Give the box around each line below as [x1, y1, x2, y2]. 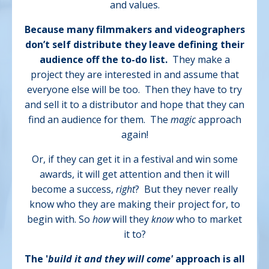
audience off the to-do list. [39, 53, 168, 67]
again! [121, 128, 148, 142]
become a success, [31, 183, 116, 196]
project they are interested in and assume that [30, 68, 239, 82]
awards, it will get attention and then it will [40, 168, 229, 181]
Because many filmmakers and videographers [24, 23, 245, 37]
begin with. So [27, 213, 92, 226]
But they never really [144, 183, 238, 196]
